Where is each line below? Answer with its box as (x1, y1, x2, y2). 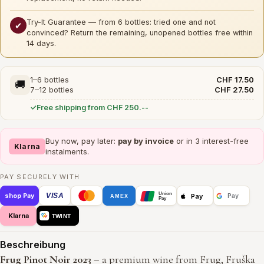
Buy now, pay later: (45, 136, 118, 146)
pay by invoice (118, 136, 174, 146)
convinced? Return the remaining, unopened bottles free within (27, 28, 253, 38)
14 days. (27, 39, 56, 48)
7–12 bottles (30, 85, 74, 95)
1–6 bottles (30, 75, 69, 85)
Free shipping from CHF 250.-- (37, 103, 148, 113)
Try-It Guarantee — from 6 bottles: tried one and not (27, 18, 216, 27)
